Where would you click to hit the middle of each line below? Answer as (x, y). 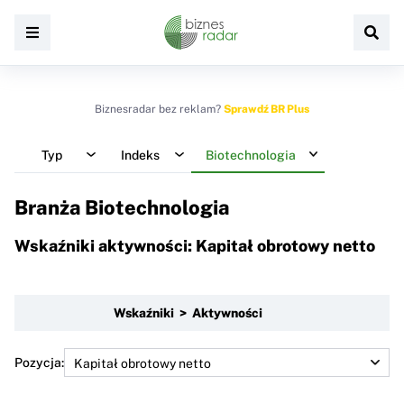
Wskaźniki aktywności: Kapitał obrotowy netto (195, 245)
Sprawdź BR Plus (266, 109)
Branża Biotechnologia (122, 207)
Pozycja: (39, 362)
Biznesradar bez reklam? (159, 109)
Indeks (140, 155)
